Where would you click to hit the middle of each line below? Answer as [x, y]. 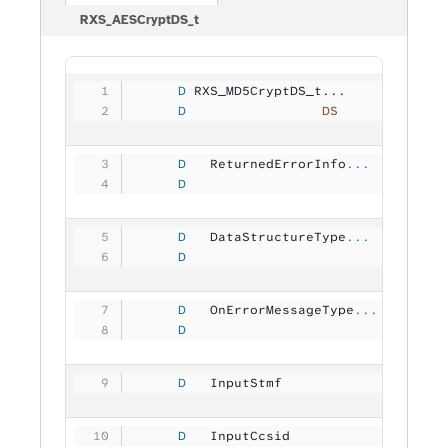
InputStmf [270, 382]
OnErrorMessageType [270, 309]
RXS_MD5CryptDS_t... [266, 90]
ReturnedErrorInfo [266, 163]
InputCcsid [270, 435]
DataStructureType [266, 236]
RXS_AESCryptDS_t [140, 20]
